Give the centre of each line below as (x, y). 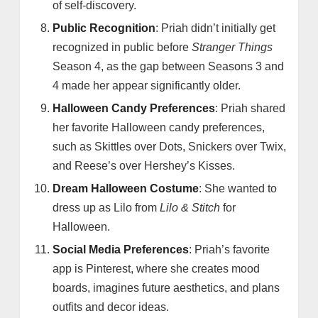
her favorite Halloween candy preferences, (159, 128)
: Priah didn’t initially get (216, 28)
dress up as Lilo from (106, 208)
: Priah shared (251, 109)
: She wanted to (238, 189)
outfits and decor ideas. (111, 307)
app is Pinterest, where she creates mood (157, 269)
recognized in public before (122, 48)
